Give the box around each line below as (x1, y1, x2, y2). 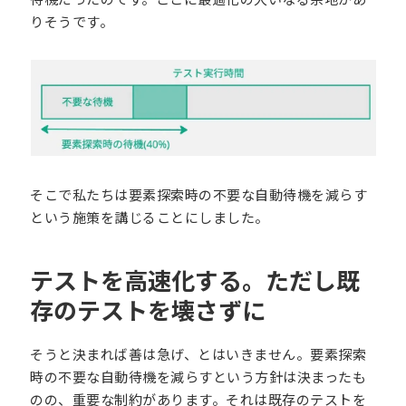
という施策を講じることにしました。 (30, 207, 269, 227)
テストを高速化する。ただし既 (30, 262, 361, 296)
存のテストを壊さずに (30, 292, 266, 326)
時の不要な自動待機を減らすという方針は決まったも (30, 366, 367, 386)
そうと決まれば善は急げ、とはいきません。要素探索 (30, 343, 367, 363)
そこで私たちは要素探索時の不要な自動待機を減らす (30, 184, 368, 204)
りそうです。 (30, 11, 114, 31)
